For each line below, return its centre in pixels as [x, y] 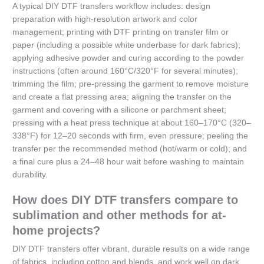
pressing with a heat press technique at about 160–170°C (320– [132, 123]
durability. [30, 175]
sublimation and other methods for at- [120, 215]
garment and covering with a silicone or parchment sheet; [120, 110]
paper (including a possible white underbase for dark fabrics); [127, 45]
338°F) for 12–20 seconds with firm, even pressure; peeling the [131, 136]
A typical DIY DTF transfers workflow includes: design [112, 6]
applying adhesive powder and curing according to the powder [128, 58]
